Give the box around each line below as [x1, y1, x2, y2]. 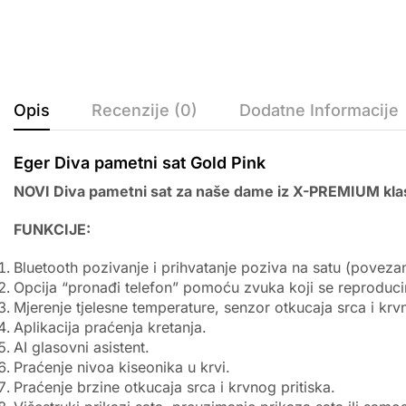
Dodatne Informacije [239, 101, 399, 121]
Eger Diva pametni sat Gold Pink [14, 153, 266, 173]
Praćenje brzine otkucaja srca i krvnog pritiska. [14, 377, 335, 396]
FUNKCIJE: [14, 219, 91, 238]
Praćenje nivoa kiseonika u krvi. [14, 357, 230, 376]
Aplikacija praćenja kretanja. [14, 317, 207, 336]
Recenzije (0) [92, 101, 198, 121]
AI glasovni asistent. [14, 337, 150, 356]
